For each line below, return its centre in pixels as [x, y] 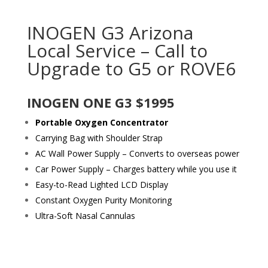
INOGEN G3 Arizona [110, 32]
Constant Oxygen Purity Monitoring [103, 200]
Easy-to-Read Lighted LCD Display [101, 184]
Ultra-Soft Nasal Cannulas [85, 215]
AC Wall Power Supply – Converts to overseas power [137, 153]
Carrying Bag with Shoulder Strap [99, 138]
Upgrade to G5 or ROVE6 [131, 68]
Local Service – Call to [117, 50]
